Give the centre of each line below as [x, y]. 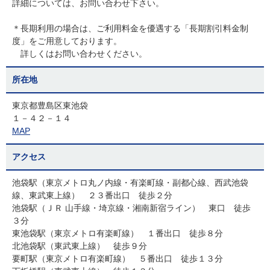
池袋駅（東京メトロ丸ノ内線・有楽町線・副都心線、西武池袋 [130, 183]
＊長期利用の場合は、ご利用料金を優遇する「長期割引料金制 [130, 28]
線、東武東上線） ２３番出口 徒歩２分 [92, 195]
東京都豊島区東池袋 [50, 105]
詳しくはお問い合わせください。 [80, 54]
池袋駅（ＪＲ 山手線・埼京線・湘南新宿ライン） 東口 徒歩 [131, 208]
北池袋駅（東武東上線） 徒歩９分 [80, 246]
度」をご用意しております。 [67, 41]
